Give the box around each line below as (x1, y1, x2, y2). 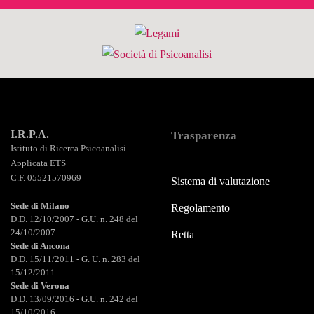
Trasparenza (171, 128, 237, 142)
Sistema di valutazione (171, 175, 270, 187)
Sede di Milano (11, 200, 69, 211)
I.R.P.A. (11, 128, 49, 140)
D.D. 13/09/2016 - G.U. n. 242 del (11, 294, 138, 304)
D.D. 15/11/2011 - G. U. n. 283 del (11, 254, 140, 264)
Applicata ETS (11, 158, 66, 168)
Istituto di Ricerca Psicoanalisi (11, 143, 126, 153)
